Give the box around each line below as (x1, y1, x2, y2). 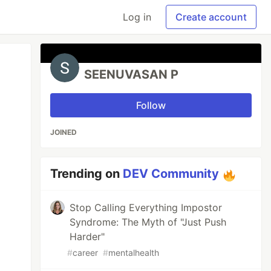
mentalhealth (108, 247, 160, 258)
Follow (136, 99, 166, 111)
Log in (123, 11, 151, 23)
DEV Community (123, 166, 220, 181)
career (73, 247, 99, 258)
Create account (175, 11, 247, 23)
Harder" (70, 230, 105, 243)
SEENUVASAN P (84, 67, 179, 82)
